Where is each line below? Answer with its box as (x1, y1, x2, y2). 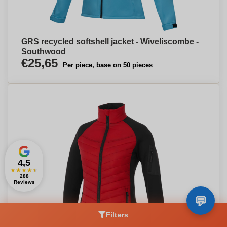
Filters (105, 211, 129, 219)
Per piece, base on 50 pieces (63, 61, 153, 69)
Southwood (21, 47, 66, 56)
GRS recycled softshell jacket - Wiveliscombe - (21, 37, 199, 46)
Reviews (13, 179, 35, 185)
